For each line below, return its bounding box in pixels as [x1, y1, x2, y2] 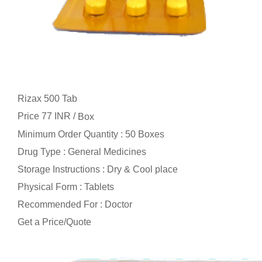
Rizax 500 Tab [18, 94, 77, 104]
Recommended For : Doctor [18, 199, 132, 210]
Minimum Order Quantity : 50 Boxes [18, 129, 164, 140]
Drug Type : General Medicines [18, 147, 146, 157]
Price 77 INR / [18, 111, 78, 122]
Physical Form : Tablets [18, 182, 114, 192]
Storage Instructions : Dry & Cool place [18, 164, 178, 175]
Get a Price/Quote [18, 217, 91, 227]
